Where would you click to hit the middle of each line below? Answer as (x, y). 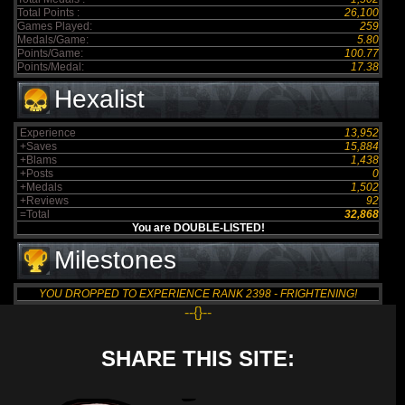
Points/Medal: (51, 67)
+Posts (35, 174)
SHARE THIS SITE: (198, 358)
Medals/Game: (53, 40)
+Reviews (43, 201)
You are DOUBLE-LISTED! (198, 228)
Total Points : (48, 13)
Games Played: (55, 26)
